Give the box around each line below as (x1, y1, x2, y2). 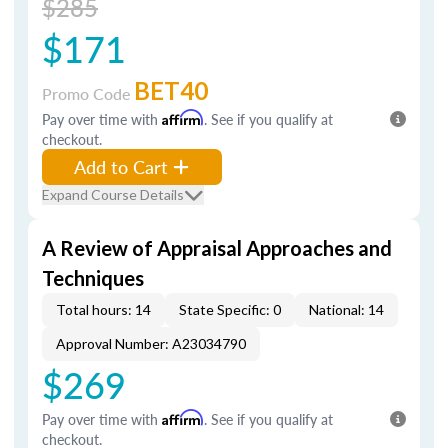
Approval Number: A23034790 (56, 335, 246, 352)
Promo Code (42, 82, 134, 105)
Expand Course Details (42, 186, 184, 203)
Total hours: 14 (56, 301, 151, 318)
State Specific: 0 (179, 301, 281, 318)
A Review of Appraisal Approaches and (42, 236, 392, 260)
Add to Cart (74, 154, 168, 179)
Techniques (42, 266, 144, 290)
